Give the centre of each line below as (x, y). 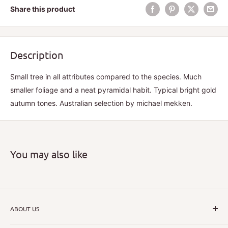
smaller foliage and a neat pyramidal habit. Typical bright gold (113, 90)
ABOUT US (25, 209)
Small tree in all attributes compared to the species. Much (106, 77)
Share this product (42, 9)
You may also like (49, 154)
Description (37, 55)
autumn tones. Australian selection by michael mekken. (101, 103)
